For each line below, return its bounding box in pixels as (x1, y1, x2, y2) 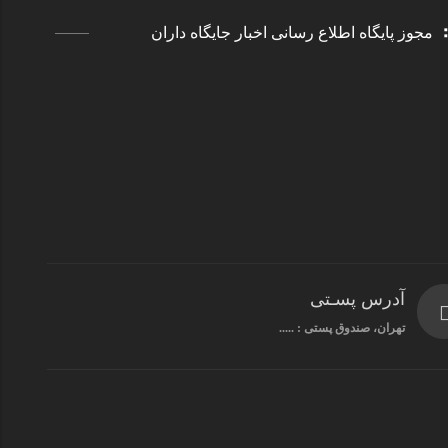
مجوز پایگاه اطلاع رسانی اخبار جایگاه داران (150, 24, 433, 42)
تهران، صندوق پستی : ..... (279, 320, 405, 335)
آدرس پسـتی (310, 288, 405, 309)
